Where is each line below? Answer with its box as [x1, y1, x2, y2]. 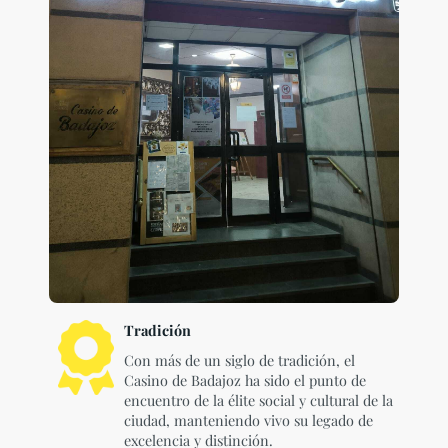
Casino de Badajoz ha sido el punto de [123, 370, 366, 390]
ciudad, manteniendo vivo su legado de [123, 410, 373, 430]
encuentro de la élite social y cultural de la [123, 390, 393, 410]
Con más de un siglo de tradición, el [123, 350, 355, 370]
